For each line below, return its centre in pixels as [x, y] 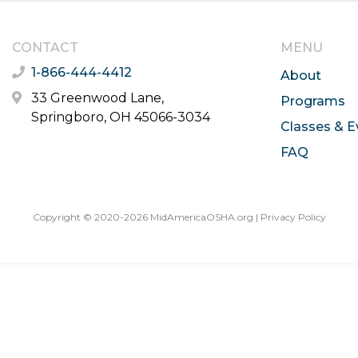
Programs [312, 101]
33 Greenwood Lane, [97, 97]
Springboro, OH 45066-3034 [120, 117]
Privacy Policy [293, 217]
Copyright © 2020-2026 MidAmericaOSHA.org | [146, 217]
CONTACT [45, 47]
